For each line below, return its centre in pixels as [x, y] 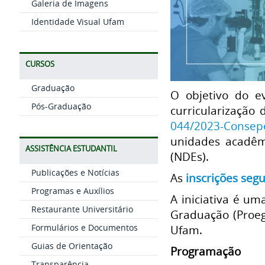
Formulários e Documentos [84, 227]
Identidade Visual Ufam [77, 22]
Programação [206, 251]
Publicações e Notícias [75, 172]
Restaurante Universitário [82, 209]
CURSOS [40, 64]
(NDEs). [190, 156]
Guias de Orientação [72, 246]
